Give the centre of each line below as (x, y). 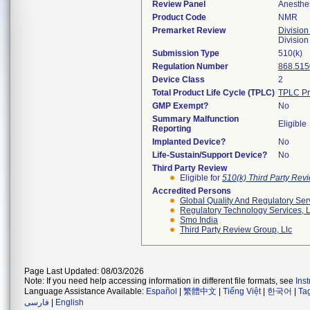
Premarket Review (189, 30)
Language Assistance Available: (85, 291)
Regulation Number (190, 66)
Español (162, 291)
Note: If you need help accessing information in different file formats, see (160, 281)
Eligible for (201, 178)
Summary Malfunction (195, 119)
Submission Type (186, 53)
